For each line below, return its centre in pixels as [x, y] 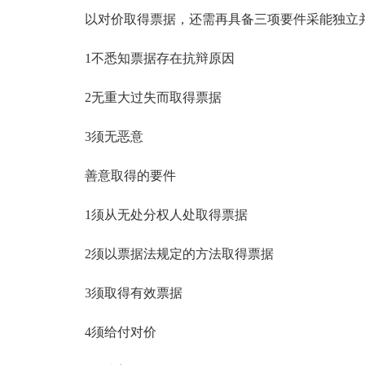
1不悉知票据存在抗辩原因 [147, 58]
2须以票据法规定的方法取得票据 [166, 254]
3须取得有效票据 [121, 293]
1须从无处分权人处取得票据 [153, 215]
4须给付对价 [108, 332]
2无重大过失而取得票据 [140, 97]
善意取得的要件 [117, 176]
